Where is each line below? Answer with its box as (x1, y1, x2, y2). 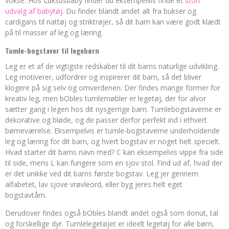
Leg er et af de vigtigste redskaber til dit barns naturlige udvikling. (5, 61, 219, 71)
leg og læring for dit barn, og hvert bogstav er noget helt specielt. (5, 136, 220, 146)
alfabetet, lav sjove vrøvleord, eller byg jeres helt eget (5, 179, 182, 189)
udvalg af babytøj (5, 6, 62, 16)
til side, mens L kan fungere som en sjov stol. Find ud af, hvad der (5, 158, 222, 168)
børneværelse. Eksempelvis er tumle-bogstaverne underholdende (5, 126, 220, 135)
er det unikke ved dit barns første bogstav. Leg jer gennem (5, 169, 198, 178)
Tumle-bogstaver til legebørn (5, 45, 99, 56)
